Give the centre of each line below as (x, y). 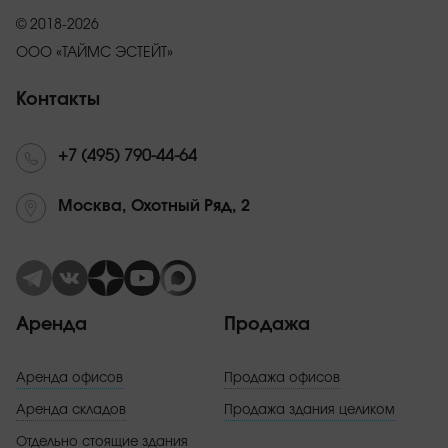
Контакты (58, 100)
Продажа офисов (282, 378)
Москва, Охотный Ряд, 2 (154, 206)
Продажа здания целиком (309, 410)
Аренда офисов (69, 378)
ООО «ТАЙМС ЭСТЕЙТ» (94, 53)
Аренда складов (71, 410)
